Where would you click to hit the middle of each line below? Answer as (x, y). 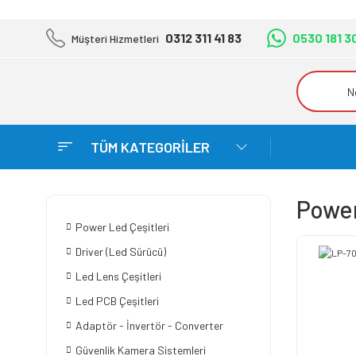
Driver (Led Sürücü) (121, 252)
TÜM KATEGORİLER (150, 147)
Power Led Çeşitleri (122, 227)
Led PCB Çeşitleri (117, 301)
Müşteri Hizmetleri (115, 38)
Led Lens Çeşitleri (118, 276)
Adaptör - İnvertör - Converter (149, 325)
